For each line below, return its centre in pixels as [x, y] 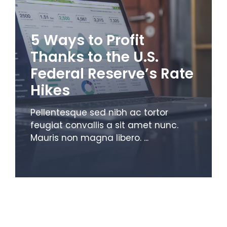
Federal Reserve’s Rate [112, 73]
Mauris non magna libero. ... [89, 138]
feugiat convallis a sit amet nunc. [104, 125]
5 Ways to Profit [87, 40]
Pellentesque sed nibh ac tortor [99, 112]
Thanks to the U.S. [94, 57]
